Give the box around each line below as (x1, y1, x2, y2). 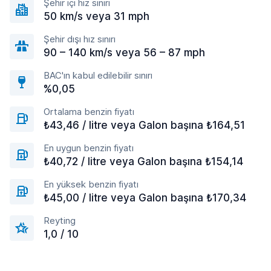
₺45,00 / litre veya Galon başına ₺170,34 (44, 192, 246, 204)
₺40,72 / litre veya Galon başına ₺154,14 (44, 155, 243, 168)
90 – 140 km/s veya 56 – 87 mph (44, 47, 205, 59)
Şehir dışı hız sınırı (44, 33, 116, 45)
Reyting (44, 215, 76, 226)
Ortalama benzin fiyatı (44, 106, 134, 117)
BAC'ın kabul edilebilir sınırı (44, 70, 152, 81)
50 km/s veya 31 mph (44, 10, 149, 22)
